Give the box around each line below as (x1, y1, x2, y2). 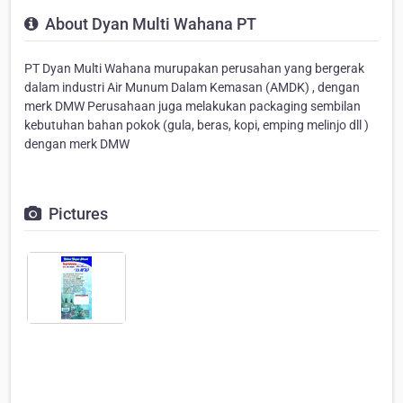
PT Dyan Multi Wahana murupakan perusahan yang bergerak (24, 61, 364, 76)
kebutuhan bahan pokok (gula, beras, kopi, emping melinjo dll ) (24, 118, 369, 133)
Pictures (45, 204, 108, 224)
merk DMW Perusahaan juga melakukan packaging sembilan (24, 99, 361, 114)
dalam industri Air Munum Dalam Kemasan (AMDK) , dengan (24, 80, 360, 95)
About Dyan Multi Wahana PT (41, 14, 256, 34)
